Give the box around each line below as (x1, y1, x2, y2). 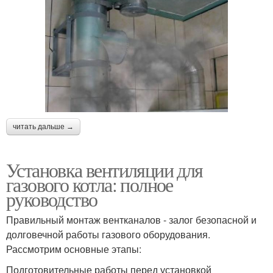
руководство (6, 186, 97, 213)
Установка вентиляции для (6, 157, 203, 183)
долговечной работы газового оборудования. (6, 227, 210, 242)
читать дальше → (13, 122, 74, 132)
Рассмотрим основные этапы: (6, 242, 141, 257)
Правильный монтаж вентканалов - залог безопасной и (6, 213, 257, 227)
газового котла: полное (6, 171, 173, 198)
